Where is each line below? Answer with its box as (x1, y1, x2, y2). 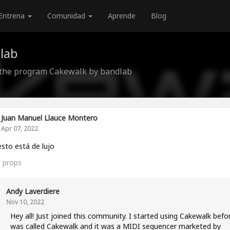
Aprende (108, 11, 136, 21)
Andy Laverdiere (6, 186, 60, 196)
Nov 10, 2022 (6, 198, 44, 206)
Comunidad (47, 11, 87, 21)
